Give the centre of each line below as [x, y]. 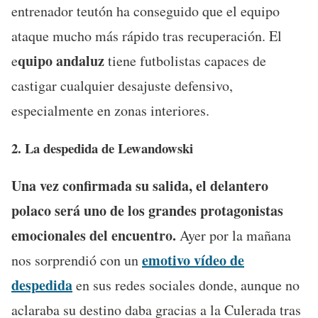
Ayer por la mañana [235, 235]
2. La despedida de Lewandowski [102, 148]
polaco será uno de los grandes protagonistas [147, 210]
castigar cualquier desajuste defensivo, [122, 85]
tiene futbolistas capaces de [187, 60]
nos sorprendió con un [77, 260]
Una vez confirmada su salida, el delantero [140, 185]
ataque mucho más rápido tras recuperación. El [147, 35]
